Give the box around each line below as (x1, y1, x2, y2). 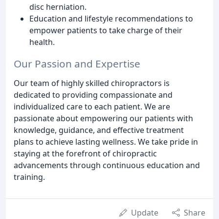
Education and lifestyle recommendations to (29, 13, 193, 24)
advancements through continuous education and (14, 160, 200, 171)
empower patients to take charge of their (29, 24, 182, 36)
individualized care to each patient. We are (14, 101, 170, 112)
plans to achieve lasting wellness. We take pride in (14, 136, 198, 148)
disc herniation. (29, 1, 87, 12)
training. (14, 172, 45, 183)
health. (29, 36, 55, 47)
